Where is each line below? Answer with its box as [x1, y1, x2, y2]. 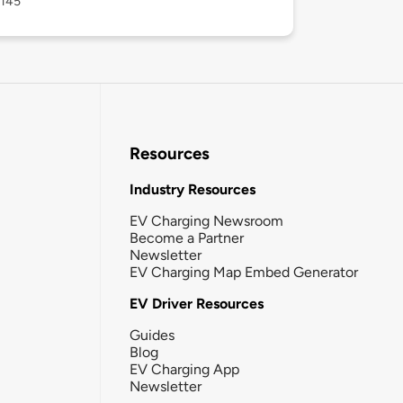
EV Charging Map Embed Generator [130, 263, 358, 281]
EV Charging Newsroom [130, 211, 283, 229]
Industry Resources [130, 180, 255, 198]
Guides [130, 326, 175, 344]
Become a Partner [130, 228, 244, 246]
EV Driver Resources [130, 294, 264, 312]
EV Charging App [130, 360, 239, 378]
